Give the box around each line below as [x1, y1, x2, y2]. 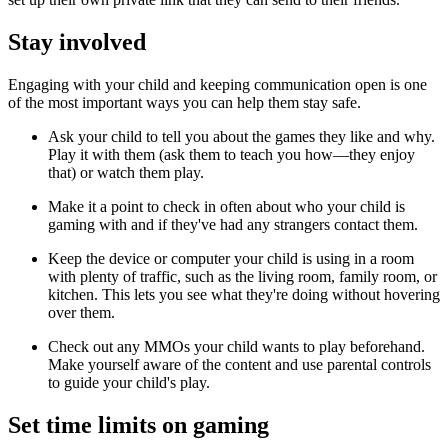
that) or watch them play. [48, 163, 204, 181]
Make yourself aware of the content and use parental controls [48, 355, 431, 373]
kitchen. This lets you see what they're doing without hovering [48, 285, 440, 303]
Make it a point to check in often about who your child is [48, 197, 405, 215]
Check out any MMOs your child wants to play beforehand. [48, 337, 425, 355]
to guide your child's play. [48, 373, 210, 391]
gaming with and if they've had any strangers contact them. [48, 215, 418, 233]
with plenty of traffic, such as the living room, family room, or [48, 267, 437, 285]
